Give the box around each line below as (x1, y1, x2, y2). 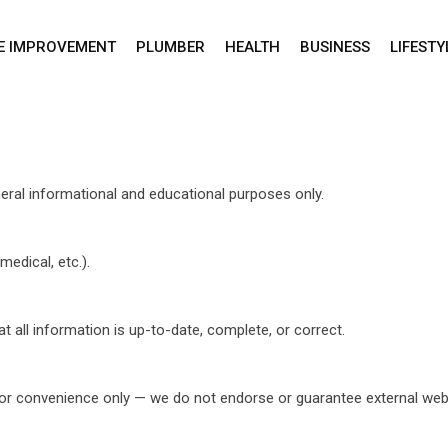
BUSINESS (299, 38, 370, 56)
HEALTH (224, 38, 280, 56)
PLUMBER (135, 38, 205, 56)
